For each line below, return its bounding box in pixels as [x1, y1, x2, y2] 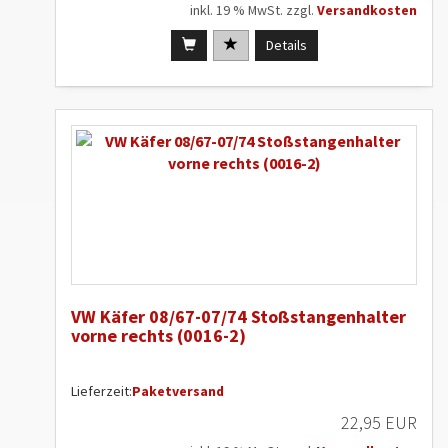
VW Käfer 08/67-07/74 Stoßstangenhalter [71, 304, 406, 328]
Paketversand [132, 381, 224, 400]
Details [265, 35, 307, 54]
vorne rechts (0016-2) [71, 323, 246, 347]
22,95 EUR [341, 410, 417, 434]
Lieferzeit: [71, 381, 132, 400]
